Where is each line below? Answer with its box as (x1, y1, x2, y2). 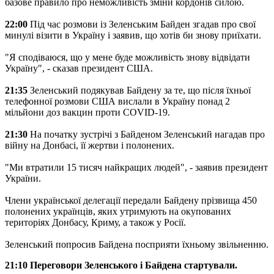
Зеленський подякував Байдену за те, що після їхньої (28, 84, 251, 95)
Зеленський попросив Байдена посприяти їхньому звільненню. (5, 239, 268, 250)
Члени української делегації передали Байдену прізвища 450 (5, 194, 257, 206)
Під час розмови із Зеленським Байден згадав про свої (30, 18, 256, 29)
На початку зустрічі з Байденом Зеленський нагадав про (30, 128, 265, 139)
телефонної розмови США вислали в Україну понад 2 (5, 95, 230, 106)
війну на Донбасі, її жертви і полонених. (5, 139, 174, 150)
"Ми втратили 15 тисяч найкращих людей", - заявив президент (5, 161, 268, 172)
